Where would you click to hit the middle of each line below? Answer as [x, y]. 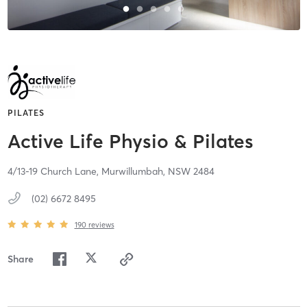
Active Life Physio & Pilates [130, 142]
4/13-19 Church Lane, [54, 172]
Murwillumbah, [134, 172]
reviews [101, 224]
